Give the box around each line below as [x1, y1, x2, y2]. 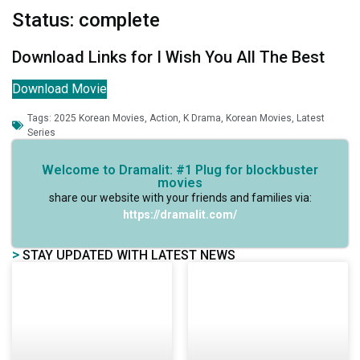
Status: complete [12, 9, 160, 32]
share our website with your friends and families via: [48, 190, 312, 204]
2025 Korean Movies [54, 112, 145, 124]
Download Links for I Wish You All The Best [12, 47, 325, 67]
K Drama [183, 112, 221, 124]
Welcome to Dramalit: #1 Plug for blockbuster [42, 162, 318, 178]
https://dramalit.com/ [123, 207, 237, 221]
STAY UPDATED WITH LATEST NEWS [19, 247, 235, 263]
